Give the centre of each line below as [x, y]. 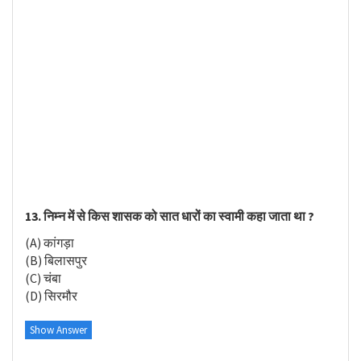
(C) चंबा [43, 278]
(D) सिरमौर [51, 295]
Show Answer [58, 330]
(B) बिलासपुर [56, 260]
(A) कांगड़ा [50, 242]
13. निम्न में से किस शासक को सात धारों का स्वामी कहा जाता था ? [170, 216]
